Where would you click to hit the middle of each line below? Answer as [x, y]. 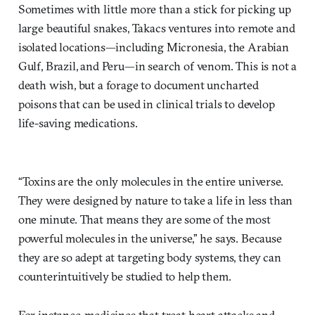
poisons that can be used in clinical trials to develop [146, 103]
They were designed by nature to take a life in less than [155, 200]
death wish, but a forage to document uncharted [138, 84]
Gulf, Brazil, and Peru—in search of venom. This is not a [157, 65]
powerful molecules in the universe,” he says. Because [150, 238]
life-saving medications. [78, 122]
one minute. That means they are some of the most [144, 219]
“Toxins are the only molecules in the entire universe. [150, 181]
